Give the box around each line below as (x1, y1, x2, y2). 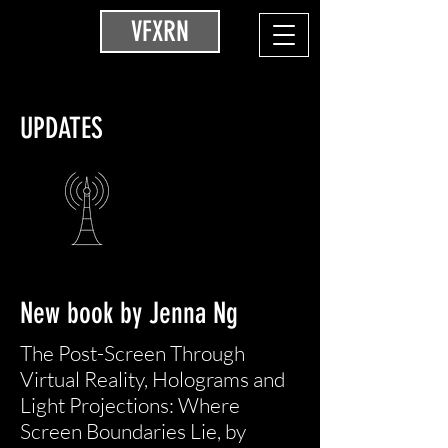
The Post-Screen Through (20, 340, 245, 366)
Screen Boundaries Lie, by (20, 418, 246, 444)
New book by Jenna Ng (20, 296, 238, 330)
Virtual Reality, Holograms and (20, 366, 285, 392)
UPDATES (20, 111, 103, 145)
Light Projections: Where (20, 392, 240, 418)
